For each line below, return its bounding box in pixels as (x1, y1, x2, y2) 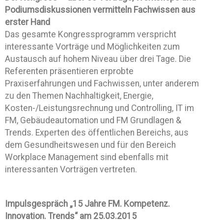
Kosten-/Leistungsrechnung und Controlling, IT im (5, 103, 194, 113)
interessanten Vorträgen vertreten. (5, 165, 137, 174)
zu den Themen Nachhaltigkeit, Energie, (5, 91, 153, 101)
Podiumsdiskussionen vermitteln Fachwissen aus (5, 5, 195, 15)
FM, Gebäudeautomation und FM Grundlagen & (5, 115, 181, 125)
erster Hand (5, 17, 50, 27)
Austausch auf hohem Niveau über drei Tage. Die (5, 54, 191, 64)
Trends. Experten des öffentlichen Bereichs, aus (5, 128, 189, 137)
